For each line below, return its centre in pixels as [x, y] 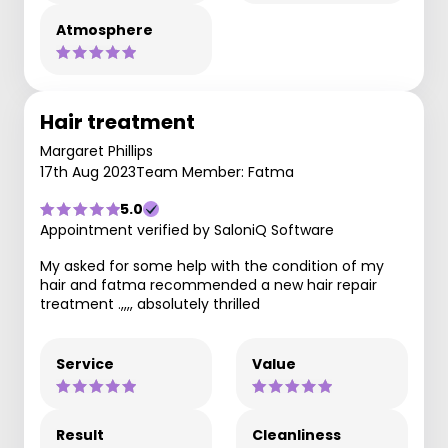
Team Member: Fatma [215, 172]
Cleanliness [296, 435]
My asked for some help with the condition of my [212, 266]
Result [80, 435]
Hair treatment [117, 122]
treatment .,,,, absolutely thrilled [150, 304]
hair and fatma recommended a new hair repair [208, 285]
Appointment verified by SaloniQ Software [187, 230]
